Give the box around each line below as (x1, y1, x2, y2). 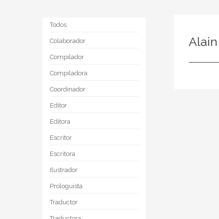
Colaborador (50, 37, 86, 44)
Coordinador (50, 86, 86, 93)
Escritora (50, 150, 75, 157)
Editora (50, 118, 70, 125)
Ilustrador (50, 166, 78, 174)
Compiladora (50, 69, 88, 77)
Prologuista (50, 182, 83, 190)
